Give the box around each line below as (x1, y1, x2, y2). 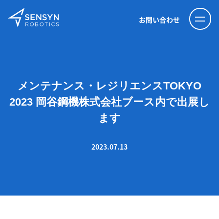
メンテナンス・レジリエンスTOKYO (18, 80, 201, 92)
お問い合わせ (139, 15, 180, 24)
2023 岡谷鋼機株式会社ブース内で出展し (9, 96, 210, 108)
